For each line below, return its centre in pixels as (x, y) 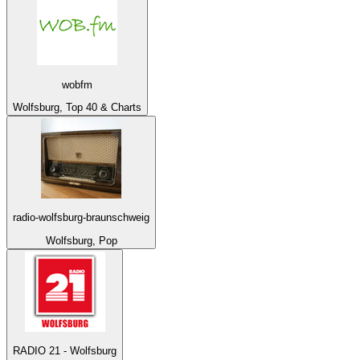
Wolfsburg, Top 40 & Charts (77, 107)
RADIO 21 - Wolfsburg (65, 350)
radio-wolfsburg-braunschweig (81, 218)
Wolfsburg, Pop (81, 240)
